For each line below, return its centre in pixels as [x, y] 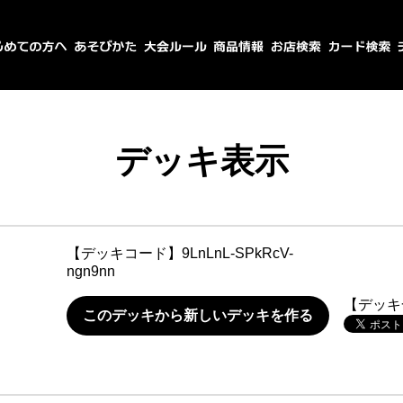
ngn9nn [91, 271]
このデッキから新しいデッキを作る [198, 315]
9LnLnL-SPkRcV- [237, 253]
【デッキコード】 [124, 253]
